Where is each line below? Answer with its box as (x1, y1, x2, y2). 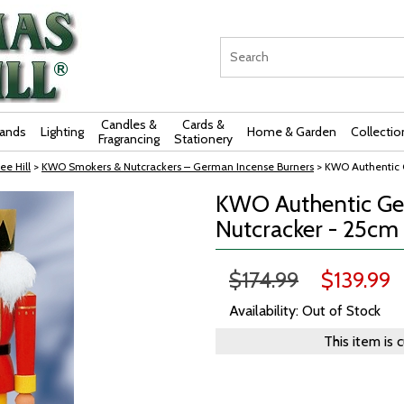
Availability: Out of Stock (229, 302, 381, 319)
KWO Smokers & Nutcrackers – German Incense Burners (41, 160, 314, 173)
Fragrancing (98, 131, 160, 147)
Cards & (182, 116, 225, 133)
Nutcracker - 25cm (216, 215, 399, 243)
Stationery (174, 131, 233, 147)
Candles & (101, 116, 157, 133)
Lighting (41, 124, 84, 140)
